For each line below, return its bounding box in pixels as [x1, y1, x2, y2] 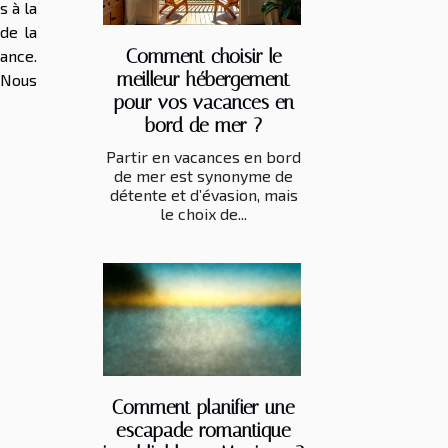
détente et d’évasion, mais [109, 184, 298, 204]
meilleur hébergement [117, 67, 290, 91]
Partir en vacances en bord [106, 146, 301, 166]
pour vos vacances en [113, 90, 294, 114]
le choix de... [160, 203, 247, 223]
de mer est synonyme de [114, 165, 293, 185]
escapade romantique [116, 418, 291, 442]
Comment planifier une [112, 395, 295, 419]
